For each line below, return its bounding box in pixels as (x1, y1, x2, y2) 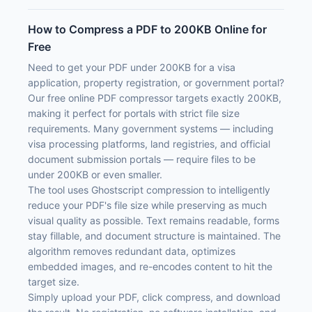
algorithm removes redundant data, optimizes (28, 245, 235, 258)
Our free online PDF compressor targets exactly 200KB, (28, 92, 281, 104)
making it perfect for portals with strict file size (28, 107, 240, 120)
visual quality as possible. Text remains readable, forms (28, 214, 279, 227)
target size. (28, 276, 79, 288)
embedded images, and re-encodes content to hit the (28, 260, 272, 273)
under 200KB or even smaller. (28, 169, 162, 181)
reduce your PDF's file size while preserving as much (28, 199, 267, 212)
